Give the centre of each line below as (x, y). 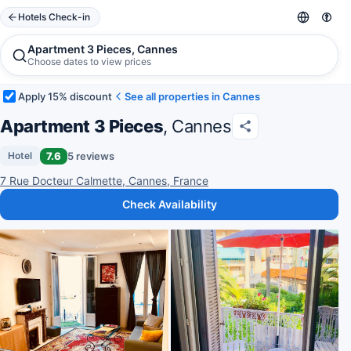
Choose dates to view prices (89, 62)
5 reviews (91, 156)
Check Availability (169, 204)
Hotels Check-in (54, 17)
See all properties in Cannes (192, 96)
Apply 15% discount (65, 96)
